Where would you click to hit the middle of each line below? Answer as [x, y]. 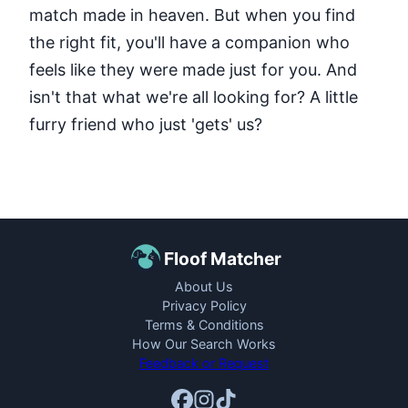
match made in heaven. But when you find [192, 15]
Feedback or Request [204, 362]
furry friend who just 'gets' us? [146, 124]
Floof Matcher [222, 258]
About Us [204, 286]
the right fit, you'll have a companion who [189, 42]
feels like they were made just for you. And [193, 69]
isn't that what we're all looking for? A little [194, 97]
